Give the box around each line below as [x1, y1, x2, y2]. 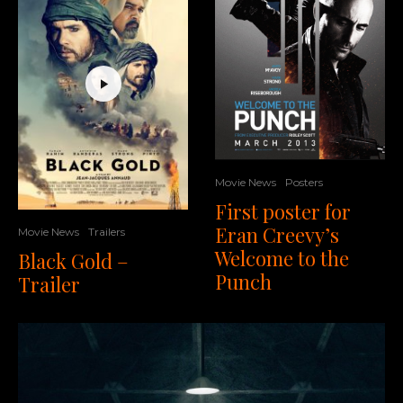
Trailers [88, 224, 125, 238]
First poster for [215, 197, 351, 225]
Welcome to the [215, 244, 349, 272]
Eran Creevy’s [215, 220, 339, 248]
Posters [285, 175, 323, 189]
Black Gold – [18, 246, 129, 274]
